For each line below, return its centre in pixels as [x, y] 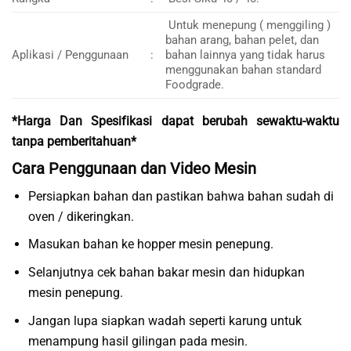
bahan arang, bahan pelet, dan [242, 40]
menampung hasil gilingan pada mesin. [138, 342]
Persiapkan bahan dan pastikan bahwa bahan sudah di [181, 196]
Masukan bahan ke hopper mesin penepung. [151, 244]
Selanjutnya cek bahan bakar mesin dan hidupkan [167, 273]
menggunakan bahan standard [244, 69]
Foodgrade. [195, 84]
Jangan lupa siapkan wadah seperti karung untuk [165, 321]
